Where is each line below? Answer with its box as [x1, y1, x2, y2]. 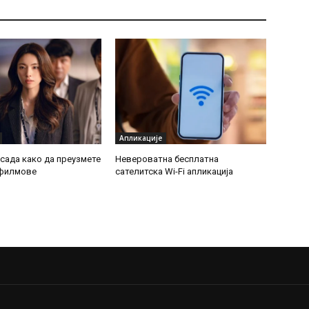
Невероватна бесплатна [115, 154, 219, 165]
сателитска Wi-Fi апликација [115, 166, 234, 177]
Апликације [119, 133, 163, 143]
